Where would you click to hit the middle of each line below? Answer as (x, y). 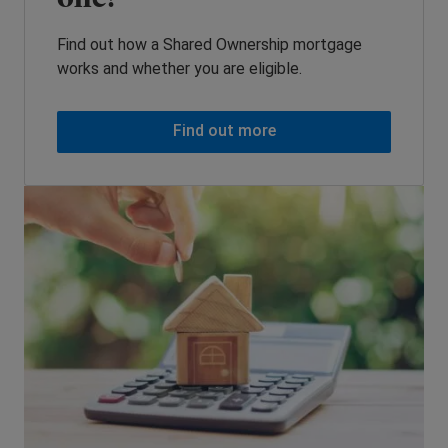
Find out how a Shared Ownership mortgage (209, 45)
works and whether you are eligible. (179, 69)
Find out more (224, 131)
